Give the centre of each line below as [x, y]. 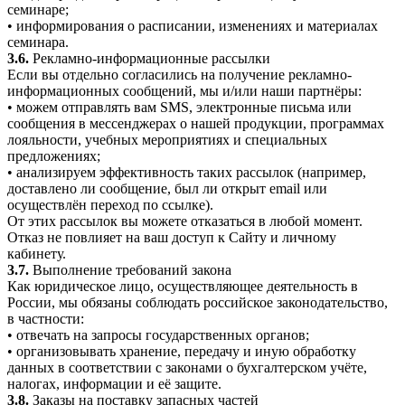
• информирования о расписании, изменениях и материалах [193, 25]
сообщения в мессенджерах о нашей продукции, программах [196, 123]
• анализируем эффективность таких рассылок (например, [187, 172]
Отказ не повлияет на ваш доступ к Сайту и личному [172, 237]
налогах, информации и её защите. [114, 383]
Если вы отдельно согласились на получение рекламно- [179, 74]
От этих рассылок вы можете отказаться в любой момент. [185, 221]
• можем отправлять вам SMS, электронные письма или [179, 107]
